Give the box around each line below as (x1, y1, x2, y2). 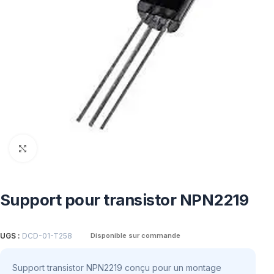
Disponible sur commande (91, 231, 180, 240)
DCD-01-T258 (22, 231, 72, 240)
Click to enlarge (36, 143, 96, 153)
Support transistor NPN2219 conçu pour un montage (12, 262, 221, 273)
